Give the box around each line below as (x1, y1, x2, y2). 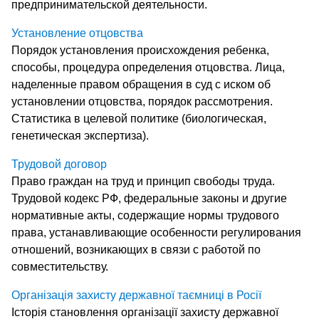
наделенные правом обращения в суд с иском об (11, 78, 271, 90)
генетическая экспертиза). (11, 129, 149, 142)
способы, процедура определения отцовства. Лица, (11, 61, 285, 73)
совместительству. (11, 260, 108, 273)
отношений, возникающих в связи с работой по (11, 243, 261, 256)
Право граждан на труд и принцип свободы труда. (11, 174, 275, 187)
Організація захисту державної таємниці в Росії (11, 288, 261, 301)
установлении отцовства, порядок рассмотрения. (11, 95, 273, 108)
